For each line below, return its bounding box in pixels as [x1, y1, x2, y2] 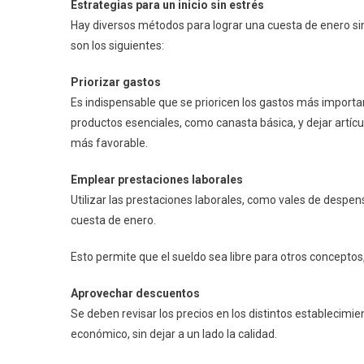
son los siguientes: [71, 39, 164, 53]
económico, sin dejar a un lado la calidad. [71, 327, 277, 341]
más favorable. [71, 136, 148, 150]
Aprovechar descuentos [71, 287, 200, 301]
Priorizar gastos [71, 76, 161, 89]
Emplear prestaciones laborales [71, 173, 243, 187]
